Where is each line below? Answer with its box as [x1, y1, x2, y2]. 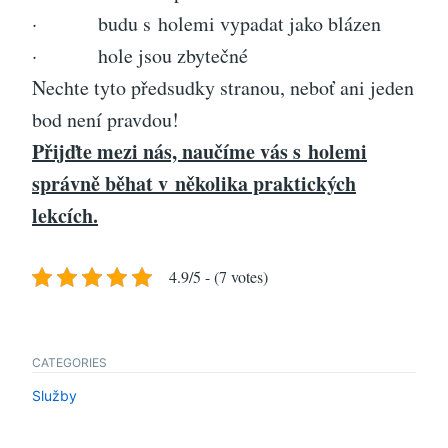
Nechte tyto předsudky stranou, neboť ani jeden [32, 74, 414, 102]
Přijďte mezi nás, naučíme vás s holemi [32, 137, 367, 167]
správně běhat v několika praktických [32, 169, 356, 199]
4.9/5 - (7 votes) [169, 266, 268, 288]
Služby [32, 387, 77, 405]
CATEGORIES [32, 355, 107, 371]
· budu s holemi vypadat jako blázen [32, 10, 381, 38]
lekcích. [32, 201, 98, 231]
